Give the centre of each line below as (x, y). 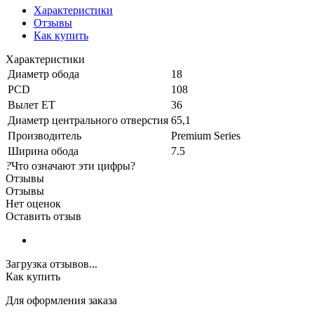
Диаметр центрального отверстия (88, 120)
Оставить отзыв (43, 216)
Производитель (45, 135)
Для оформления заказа (61, 300)
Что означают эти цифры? (73, 165)
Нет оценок (33, 203)
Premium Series (206, 135)
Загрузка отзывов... (52, 264)
